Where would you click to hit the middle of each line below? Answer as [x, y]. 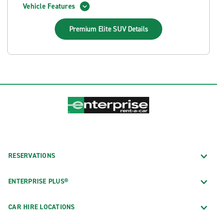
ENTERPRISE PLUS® [38, 181]
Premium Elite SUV [99, 29]
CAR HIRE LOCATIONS [42, 207]
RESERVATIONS [32, 155]
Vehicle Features [49, 6]
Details [138, 29]
